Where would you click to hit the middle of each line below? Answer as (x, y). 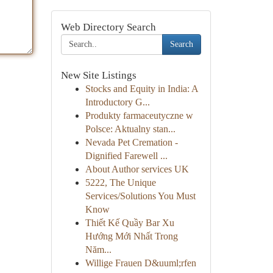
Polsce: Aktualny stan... (130, 129)
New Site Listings (98, 75)
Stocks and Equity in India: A (141, 89)
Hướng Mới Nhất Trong (131, 236)
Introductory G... (117, 102)
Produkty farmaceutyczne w (139, 115)
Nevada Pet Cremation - (131, 142)
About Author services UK (137, 169)
